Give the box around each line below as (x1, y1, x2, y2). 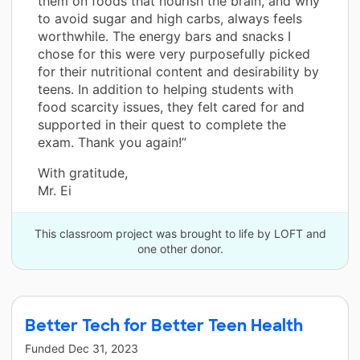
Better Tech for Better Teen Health (25, 315, 303, 337)
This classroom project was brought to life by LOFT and (34, 227, 326, 241)
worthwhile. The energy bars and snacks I (38, 28, 291, 45)
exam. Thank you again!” (38, 134, 186, 151)
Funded (25, 342, 68, 356)
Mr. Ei (38, 182, 72, 199)
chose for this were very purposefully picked (38, 46, 310, 63)
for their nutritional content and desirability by (38, 63, 319, 80)
